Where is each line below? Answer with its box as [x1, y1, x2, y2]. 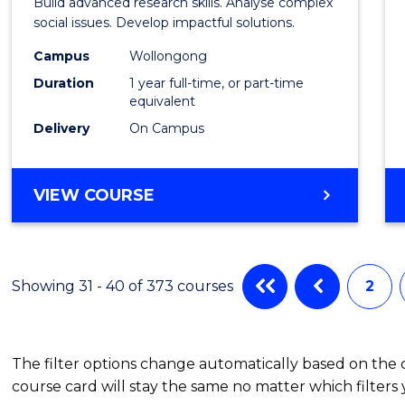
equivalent [129, 92, 196, 109]
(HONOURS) [154, 270, 254, 291]
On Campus [129, 119, 205, 137]
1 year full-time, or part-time [129, 74, 305, 91]
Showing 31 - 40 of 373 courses [12, 277, 234, 295]
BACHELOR [154, 184, 251, 204]
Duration [33, 74, 95, 91]
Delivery [33, 119, 90, 137]
